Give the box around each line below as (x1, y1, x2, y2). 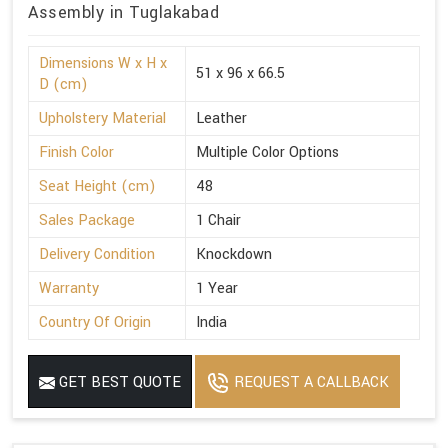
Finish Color (39, 142, 114, 164)
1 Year (196, 278, 238, 300)
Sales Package (39, 210, 135, 232)
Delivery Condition (39, 244, 155, 266)
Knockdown (196, 244, 272, 266)
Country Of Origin (39, 312, 151, 334)
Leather (196, 108, 247, 130)
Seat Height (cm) (39, 176, 156, 198)
